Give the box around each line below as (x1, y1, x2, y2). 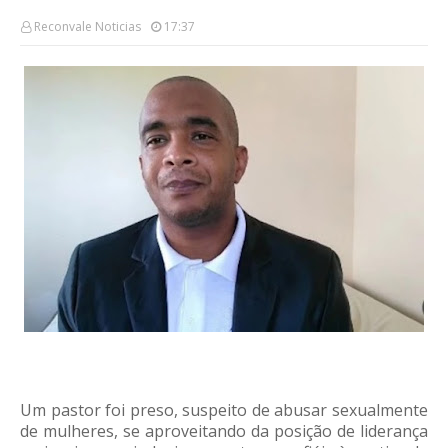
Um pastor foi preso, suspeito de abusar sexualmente (20, 399, 428, 421)
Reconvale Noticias (34, 18, 141, 35)
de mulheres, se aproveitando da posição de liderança (20, 420, 428, 442)
